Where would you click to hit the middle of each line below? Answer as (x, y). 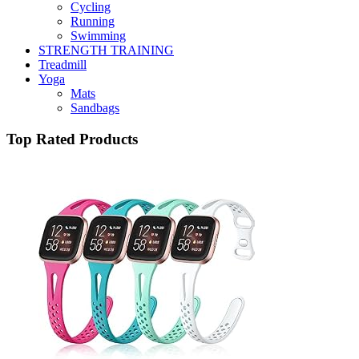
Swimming (98, 36)
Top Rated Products (72, 139)
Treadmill (63, 65)
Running (93, 22)
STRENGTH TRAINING (106, 50)
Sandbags (95, 108)
